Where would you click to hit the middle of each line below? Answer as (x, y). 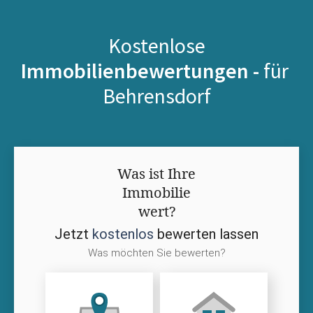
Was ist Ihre (156, 173)
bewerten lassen (206, 234)
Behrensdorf (156, 95)
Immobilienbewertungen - (142, 70)
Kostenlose (156, 45)
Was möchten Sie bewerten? (156, 253)
